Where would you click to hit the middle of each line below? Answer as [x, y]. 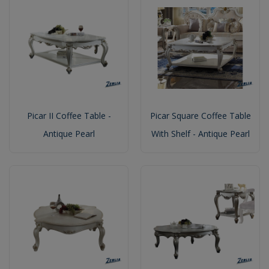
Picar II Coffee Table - [69, 115]
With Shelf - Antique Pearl [200, 133]
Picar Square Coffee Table [200, 115]
